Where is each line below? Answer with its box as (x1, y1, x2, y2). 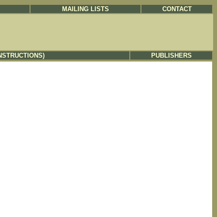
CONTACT (162, 5, 192, 13)
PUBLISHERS (151, 52, 192, 59)
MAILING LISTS (62, 5, 109, 13)
